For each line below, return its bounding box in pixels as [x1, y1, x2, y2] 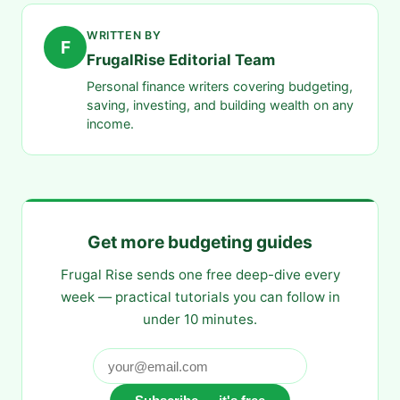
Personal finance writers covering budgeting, [87, 79, 353, 95]
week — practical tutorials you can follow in [60, 288, 340, 306]
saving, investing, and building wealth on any [87, 97, 354, 113]
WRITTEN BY [87, 29, 162, 43]
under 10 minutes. [143, 311, 257, 329]
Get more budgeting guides [87, 231, 312, 254]
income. [87, 116, 134, 132]
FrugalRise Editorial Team [87, 50, 275, 69]
